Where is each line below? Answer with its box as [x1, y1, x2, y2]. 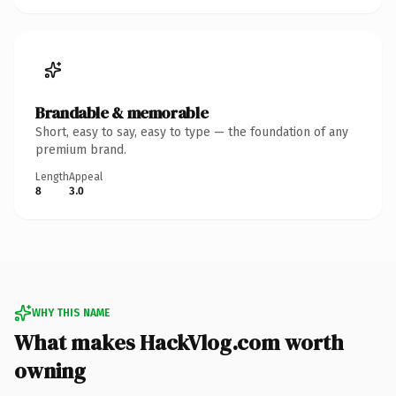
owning [14, 355, 86, 385]
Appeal [69, 170, 103, 183]
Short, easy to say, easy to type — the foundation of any [35, 124, 348, 140]
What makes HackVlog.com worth [14, 327, 344, 357]
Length [35, 170, 69, 183]
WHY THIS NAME [32, 306, 110, 319]
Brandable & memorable [35, 101, 209, 124]
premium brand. [35, 141, 126, 157]
